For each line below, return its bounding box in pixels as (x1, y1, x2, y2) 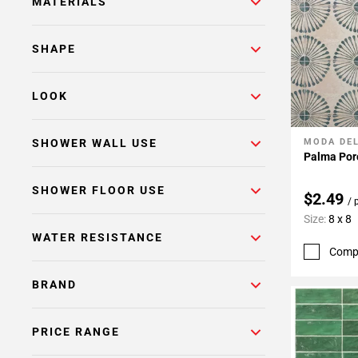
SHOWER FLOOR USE (32, 184, 165, 197)
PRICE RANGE (32, 325, 120, 338)
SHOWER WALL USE (32, 137, 157, 149)
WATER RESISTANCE (32, 231, 163, 244)
